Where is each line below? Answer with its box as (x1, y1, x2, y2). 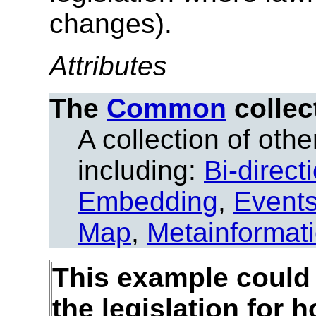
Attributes (49, 50, 167, 81)
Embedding (78, 186, 218, 217)
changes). (49, 8, 172, 39)
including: (78, 154, 204, 186)
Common (107, 92, 226, 123)
